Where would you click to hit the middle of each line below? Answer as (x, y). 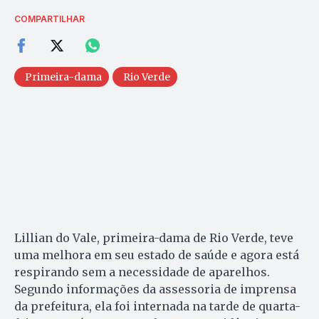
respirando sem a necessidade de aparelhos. (142, 272)
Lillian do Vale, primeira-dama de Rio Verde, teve (154, 238)
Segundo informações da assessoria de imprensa (155, 289)
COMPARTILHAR (49, 19)
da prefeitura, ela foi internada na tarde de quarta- (157, 307)
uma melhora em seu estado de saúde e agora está (157, 255)
